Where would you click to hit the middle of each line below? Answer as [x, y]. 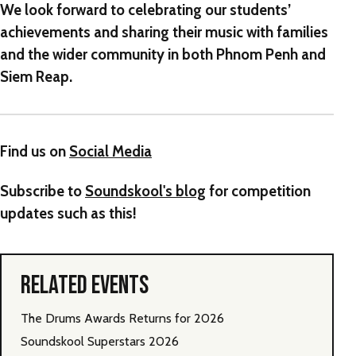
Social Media [110, 151]
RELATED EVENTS [85, 285]
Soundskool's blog [145, 191]
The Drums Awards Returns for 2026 [122, 318]
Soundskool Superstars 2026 [100, 341]
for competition [258, 191]
